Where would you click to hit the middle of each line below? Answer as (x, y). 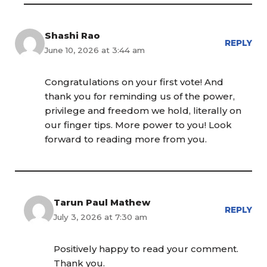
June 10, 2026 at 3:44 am (95, 50)
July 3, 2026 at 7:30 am (100, 217)
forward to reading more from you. (126, 139)
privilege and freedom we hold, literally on (143, 111)
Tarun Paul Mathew (102, 203)
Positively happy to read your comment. (146, 249)
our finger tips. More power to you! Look (138, 125)
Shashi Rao (72, 36)
